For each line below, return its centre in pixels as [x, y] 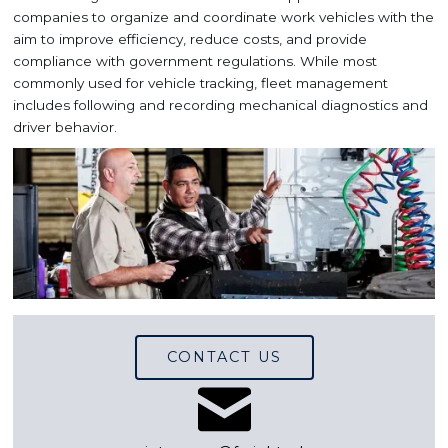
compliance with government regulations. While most [194, 61]
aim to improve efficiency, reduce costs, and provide [189, 39]
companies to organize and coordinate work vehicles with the [223, 17]
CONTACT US [224, 357]
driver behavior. [64, 127]
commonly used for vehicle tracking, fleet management [200, 83]
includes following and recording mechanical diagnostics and [220, 105]
